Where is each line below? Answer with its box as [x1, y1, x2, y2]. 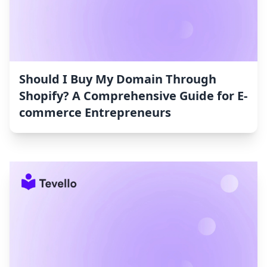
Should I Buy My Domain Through [19, 71, 216, 88]
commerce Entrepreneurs [19, 104, 171, 121]
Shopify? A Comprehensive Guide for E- [19, 88, 247, 104]
